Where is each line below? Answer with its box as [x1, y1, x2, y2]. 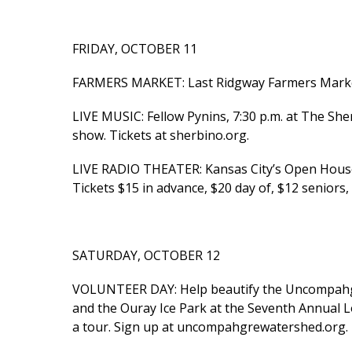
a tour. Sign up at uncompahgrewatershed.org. [72, 317, 348, 335]
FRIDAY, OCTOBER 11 [72, 39, 197, 57]
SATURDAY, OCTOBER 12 [72, 246, 220, 264]
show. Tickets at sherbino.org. [72, 126, 249, 144]
